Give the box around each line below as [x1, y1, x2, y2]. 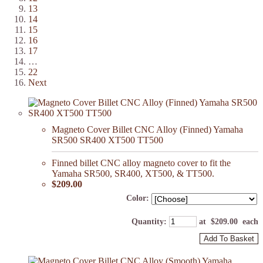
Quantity [131, 217, 164, 227]
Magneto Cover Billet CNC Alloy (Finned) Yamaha [52, 124, 243, 135]
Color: [126, 194, 149, 203]
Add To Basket [204, 234, 254, 244]
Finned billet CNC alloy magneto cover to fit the [52, 158, 231, 168]
